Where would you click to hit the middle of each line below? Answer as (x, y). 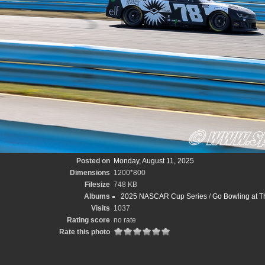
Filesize (97, 185)
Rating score (88, 220)
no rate (125, 220)
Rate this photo (85, 232)
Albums (97, 196)
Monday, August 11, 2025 (154, 161)
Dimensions (90, 173)
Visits (101, 208)
